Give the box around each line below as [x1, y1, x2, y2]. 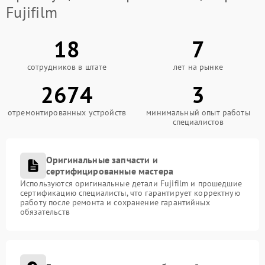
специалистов [172, 116, 224, 127]
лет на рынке [173, 61, 223, 72]
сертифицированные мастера [46, 164, 174, 177]
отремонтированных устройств [7, 106, 127, 118]
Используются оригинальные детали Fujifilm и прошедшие [20, 177, 242, 189]
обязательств [20, 206, 70, 217]
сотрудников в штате [27, 61, 107, 72]
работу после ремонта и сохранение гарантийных [20, 196, 210, 208]
